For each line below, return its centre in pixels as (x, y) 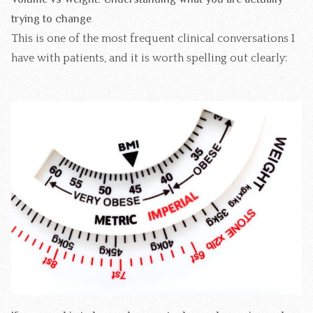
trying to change (51, 19)
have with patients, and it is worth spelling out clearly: (149, 58)
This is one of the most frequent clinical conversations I (153, 38)
